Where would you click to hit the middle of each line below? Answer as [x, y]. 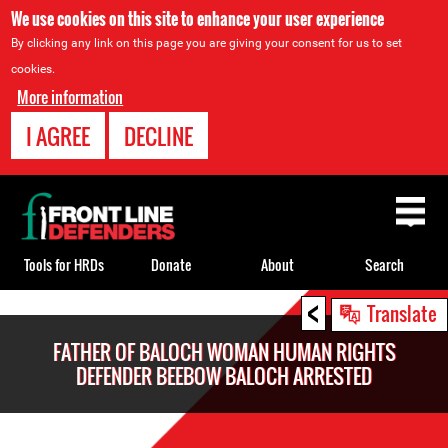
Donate [170, 264]
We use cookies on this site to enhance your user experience [198, 19]
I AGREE [58, 136]
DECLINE [159, 136]
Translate [402, 313]
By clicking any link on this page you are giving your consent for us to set [207, 43]
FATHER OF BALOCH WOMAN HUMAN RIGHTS [224, 352]
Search [384, 264]
